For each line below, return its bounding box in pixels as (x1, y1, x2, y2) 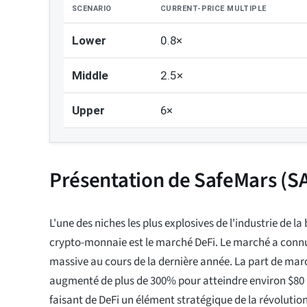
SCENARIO (72, 4, 112, 14)
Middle (72, 69, 108, 83)
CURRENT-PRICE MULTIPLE (160, 4, 267, 14)
